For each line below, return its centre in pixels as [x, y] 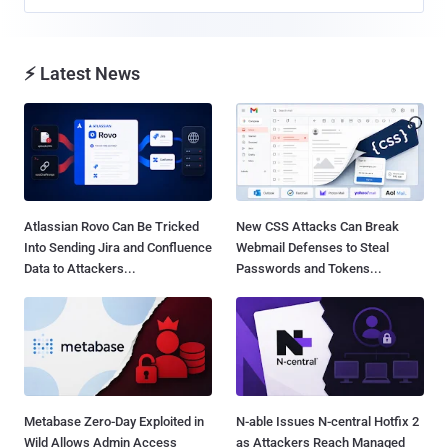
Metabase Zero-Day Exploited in [114, 421]
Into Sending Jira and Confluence [118, 248]
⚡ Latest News [82, 73]
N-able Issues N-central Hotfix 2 [327, 421]
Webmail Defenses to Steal [312, 248]
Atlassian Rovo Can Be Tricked [111, 227]
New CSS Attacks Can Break [317, 227]
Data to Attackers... [80, 269]
